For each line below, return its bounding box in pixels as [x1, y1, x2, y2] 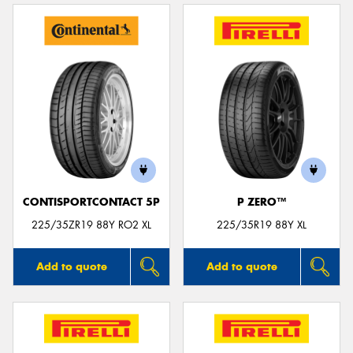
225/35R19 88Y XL [217, 218, 307, 232]
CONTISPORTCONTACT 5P [23, 195, 160, 210]
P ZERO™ [237, 195, 286, 210]
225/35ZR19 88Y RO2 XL [32, 218, 151, 232]
